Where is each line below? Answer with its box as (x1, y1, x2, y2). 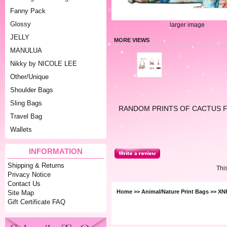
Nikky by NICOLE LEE (10, 60, 77, 67)
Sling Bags (10, 99, 42, 107)
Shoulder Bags (10, 86, 53, 94)
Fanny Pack (10, 7, 46, 15)
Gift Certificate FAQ (8, 198, 66, 206)
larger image (170, 21, 205, 28)
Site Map (8, 189, 34, 197)
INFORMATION (29, 147, 83, 156)
